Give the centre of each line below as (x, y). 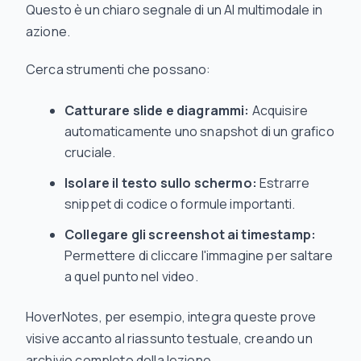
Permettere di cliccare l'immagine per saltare (199, 256)
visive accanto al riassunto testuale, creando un (169, 339)
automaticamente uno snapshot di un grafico (199, 132)
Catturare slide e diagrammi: (157, 111)
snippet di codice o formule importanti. (180, 204)
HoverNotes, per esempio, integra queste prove (171, 317)
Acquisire (279, 111)
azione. (48, 32)
